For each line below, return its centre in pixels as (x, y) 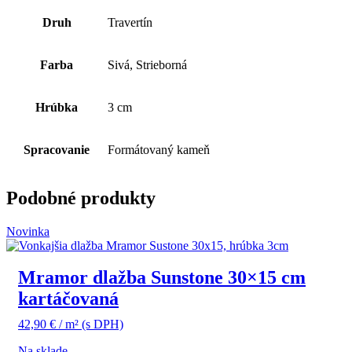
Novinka (28, 231)
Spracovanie (57, 149)
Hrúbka (57, 107)
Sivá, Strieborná (147, 64)
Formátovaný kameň (159, 149)
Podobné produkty (81, 198)
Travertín (130, 22)
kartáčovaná (68, 298)
